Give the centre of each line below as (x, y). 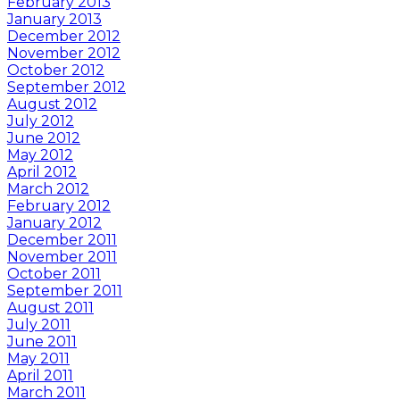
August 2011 (50, 307)
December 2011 (62, 239)
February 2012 (59, 205)
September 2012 (67, 87)
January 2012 (54, 222)
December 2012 (64, 36)
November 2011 (62, 256)
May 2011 (38, 358)
